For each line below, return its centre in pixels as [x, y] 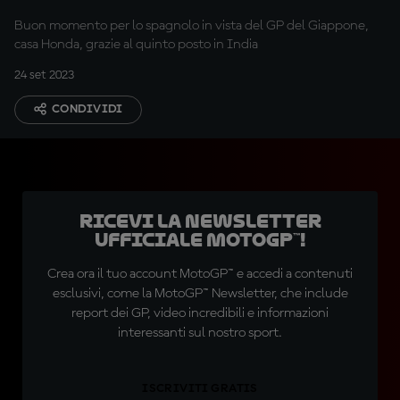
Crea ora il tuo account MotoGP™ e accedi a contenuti [200, 274]
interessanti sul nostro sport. [200, 333]
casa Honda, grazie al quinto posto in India [136, 45]
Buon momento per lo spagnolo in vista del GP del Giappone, [192, 26]
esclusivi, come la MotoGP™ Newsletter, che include [200, 294]
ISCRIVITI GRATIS [200, 388]
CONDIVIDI [87, 109]
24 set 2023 [44, 75]
